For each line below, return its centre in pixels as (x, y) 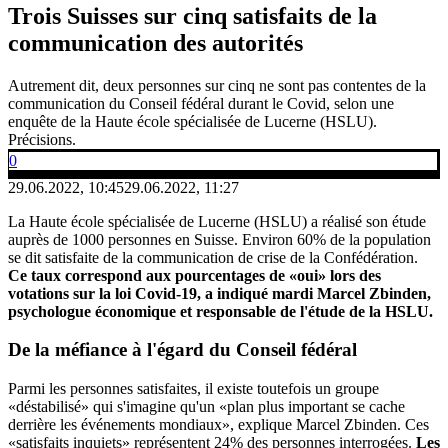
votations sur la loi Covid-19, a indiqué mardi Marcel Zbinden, (219, 293)
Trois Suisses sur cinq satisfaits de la (192, 15)
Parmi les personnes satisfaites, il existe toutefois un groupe (193, 389)
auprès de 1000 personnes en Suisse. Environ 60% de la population (219, 239)
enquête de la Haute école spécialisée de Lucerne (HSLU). (192, 121)
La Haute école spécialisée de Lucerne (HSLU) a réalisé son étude (217, 221)
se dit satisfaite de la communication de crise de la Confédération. (213, 257)
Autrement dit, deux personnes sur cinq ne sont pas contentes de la (217, 85)
